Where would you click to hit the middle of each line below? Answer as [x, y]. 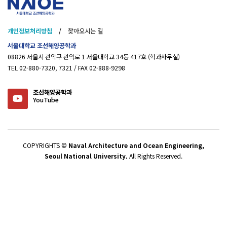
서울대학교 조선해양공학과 [42, 45]
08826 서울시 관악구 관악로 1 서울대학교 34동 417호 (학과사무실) [94, 56]
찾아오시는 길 [85, 31]
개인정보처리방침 [30, 31]
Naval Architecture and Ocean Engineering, [136, 145]
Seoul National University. [86, 156]
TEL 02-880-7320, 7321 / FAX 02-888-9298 [66, 68]
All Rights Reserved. [155, 156]
